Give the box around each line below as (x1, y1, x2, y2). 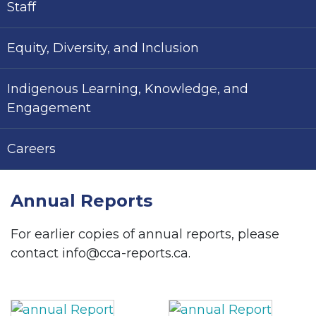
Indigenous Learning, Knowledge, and (7, 81, 248, 97)
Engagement (7, 100, 91, 116)
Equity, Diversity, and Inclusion (7, 40, 199, 56)
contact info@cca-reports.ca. (11, 245, 190, 261)
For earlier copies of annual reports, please (11, 226, 279, 242)
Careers (7, 141, 56, 157)
